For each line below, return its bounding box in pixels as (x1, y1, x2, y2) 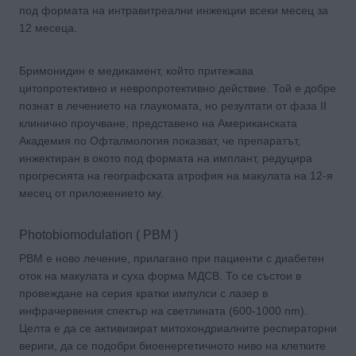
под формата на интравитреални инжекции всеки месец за (19, 3, 328, 17)
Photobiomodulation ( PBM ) (19, 227, 178, 242)
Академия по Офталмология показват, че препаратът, (19, 133, 300, 147)
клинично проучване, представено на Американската (19, 116, 297, 130)
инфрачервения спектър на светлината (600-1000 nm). (19, 304, 308, 317)
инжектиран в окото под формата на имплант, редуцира (19, 151, 312, 164)
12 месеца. (19, 21, 77, 34)
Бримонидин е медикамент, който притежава (19, 64, 253, 77)
